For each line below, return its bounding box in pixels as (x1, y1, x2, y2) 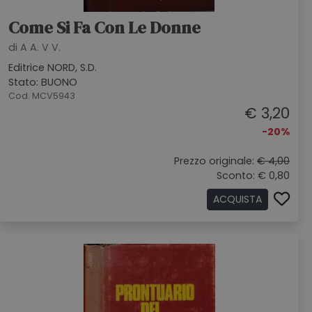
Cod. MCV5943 (8, 90, 75, 102)
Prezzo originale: (174, 154, 257, 168)
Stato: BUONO (8, 75, 77, 89)
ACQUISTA (213, 192, 262, 206)
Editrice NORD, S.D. (8, 61, 97, 75)
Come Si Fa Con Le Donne (8, 16, 201, 39)
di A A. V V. (8, 40, 61, 54)
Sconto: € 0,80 (217, 169, 290, 182)
